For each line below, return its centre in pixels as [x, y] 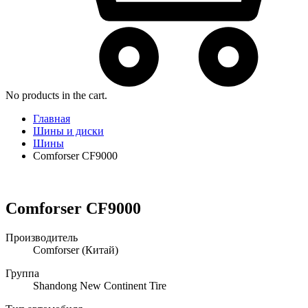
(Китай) [99, 250]
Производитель [42, 238]
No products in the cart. [56, 96]
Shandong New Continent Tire [100, 286]
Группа [22, 274]
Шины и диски [68, 131]
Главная [52, 119]
